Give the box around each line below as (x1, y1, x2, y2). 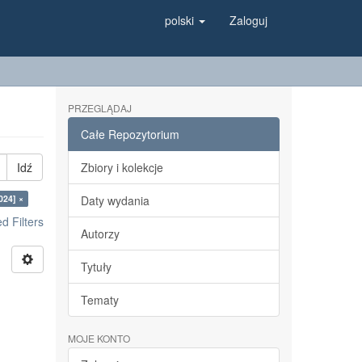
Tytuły (80, 259, 112, 275)
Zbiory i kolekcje (80, 159, 163, 175)
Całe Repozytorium (80, 126, 179, 142)
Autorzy (80, 225, 120, 242)
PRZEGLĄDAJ (67, 101, 132, 115)
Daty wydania (80, 192, 149, 208)
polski (165, 12, 197, 28)
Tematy (80, 292, 119, 308)
